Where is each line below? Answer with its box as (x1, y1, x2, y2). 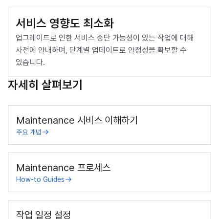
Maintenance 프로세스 (16, 162, 110, 174)
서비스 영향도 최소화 (16, 16, 114, 30)
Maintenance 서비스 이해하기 (16, 114, 138, 126)
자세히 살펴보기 (8, 78, 83, 92)
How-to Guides (16, 175, 65, 183)
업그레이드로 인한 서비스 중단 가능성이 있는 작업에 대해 (16, 33, 194, 43)
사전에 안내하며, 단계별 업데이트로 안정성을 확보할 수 (16, 45, 187, 55)
